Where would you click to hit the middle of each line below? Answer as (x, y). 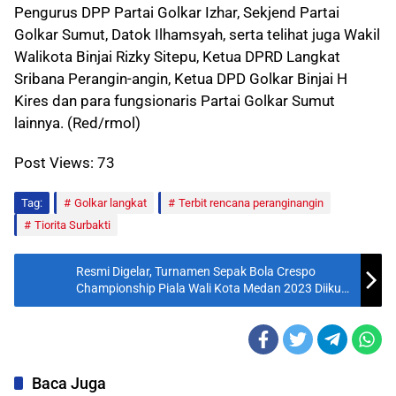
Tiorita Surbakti (72, 225)
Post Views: (54, 163)
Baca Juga (69, 383)
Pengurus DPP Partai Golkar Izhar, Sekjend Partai (177, 12)
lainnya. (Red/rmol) (77, 123)
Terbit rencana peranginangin (251, 203)
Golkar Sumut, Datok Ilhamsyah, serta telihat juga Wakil (197, 34)
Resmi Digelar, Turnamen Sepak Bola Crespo (196, 271)
